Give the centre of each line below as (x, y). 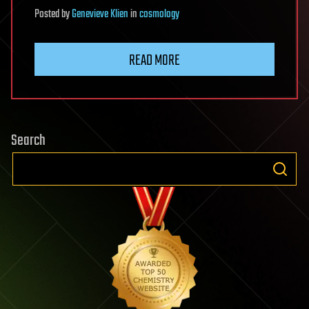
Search (28, 141)
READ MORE (154, 61)
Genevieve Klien (100, 15)
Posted (48, 15)
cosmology (159, 15)
